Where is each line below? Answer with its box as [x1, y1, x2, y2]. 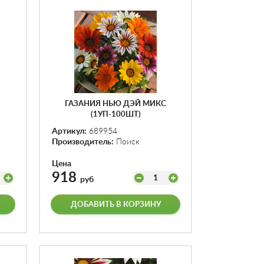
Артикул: [52, 127, 87, 136]
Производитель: [52, 138, 114, 146]
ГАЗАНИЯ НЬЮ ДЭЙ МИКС [65, 100, 166, 108]
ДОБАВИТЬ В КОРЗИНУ [70, 201, 161, 209]
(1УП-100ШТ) [90, 111, 141, 118]
